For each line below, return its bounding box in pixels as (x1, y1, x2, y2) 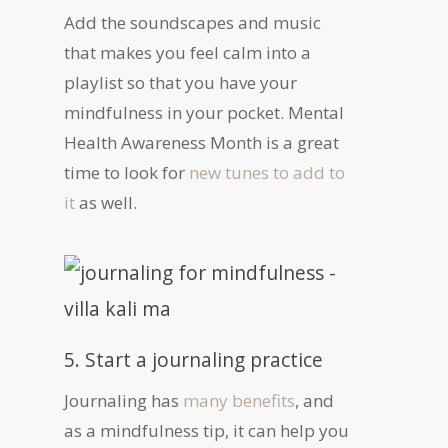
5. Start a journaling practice (64, 346, 328, 374)
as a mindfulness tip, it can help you (64, 419, 349, 443)
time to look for (64, 161, 189, 185)
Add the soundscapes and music (64, 11, 321, 35)
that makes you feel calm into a (64, 41, 311, 65)
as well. (75, 191, 141, 215)
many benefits (183, 389, 295, 413)
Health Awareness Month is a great (64, 131, 339, 155)
